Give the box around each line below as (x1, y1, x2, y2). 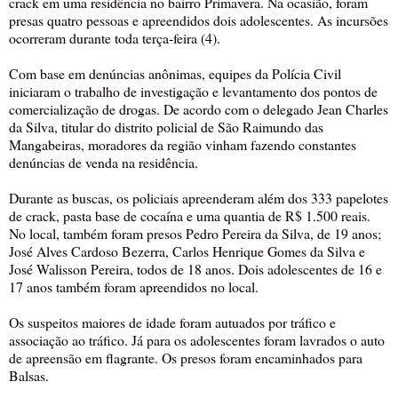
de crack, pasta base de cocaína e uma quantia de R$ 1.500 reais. (9, 206, 370, 226)
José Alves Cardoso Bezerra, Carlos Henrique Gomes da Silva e (9, 242, 365, 261)
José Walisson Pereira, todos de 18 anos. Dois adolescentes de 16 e (9, 259, 382, 279)
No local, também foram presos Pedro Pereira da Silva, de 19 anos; (9, 224, 381, 243)
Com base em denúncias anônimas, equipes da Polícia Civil (9, 64, 341, 84)
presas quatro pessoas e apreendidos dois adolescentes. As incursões (9, 11, 388, 30)
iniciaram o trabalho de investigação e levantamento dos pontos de (9, 82, 378, 101)
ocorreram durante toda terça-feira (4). (9, 28, 220, 48)
